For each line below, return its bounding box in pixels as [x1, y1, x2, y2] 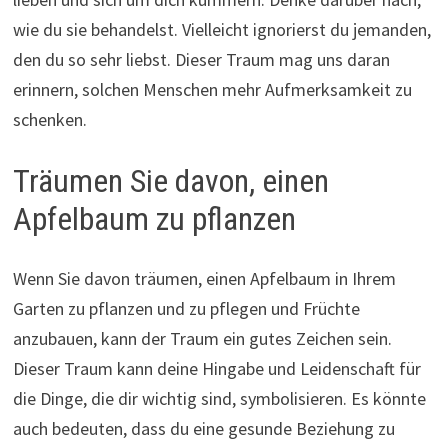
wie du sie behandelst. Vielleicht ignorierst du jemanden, [12, 17, 431, 41]
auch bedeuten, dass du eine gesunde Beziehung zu [12, 417, 395, 441]
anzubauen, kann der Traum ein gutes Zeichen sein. [12, 327, 392, 351]
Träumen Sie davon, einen [12, 161, 329, 200]
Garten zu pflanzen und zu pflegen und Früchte [12, 297, 360, 321]
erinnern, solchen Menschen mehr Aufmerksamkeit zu [12, 77, 412, 101]
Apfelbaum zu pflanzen [12, 199, 296, 238]
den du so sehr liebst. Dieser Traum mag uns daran [12, 47, 390, 71]
